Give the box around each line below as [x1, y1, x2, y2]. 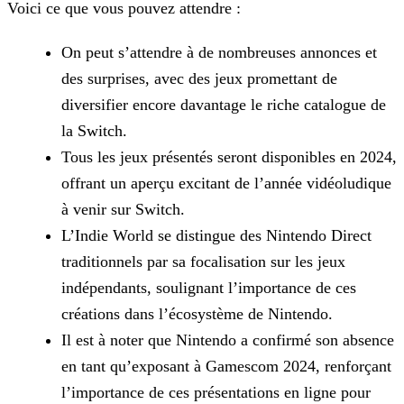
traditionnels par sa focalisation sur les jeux [61, 252, 345, 271]
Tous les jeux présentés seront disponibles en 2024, [61, 148, 397, 167]
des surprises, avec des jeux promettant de [61, 69, 337, 88]
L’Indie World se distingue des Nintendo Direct [61, 226, 372, 245]
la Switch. [61, 122, 127, 141]
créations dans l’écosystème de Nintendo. [61, 305, 333, 324]
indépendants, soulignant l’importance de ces [61, 279, 356, 298]
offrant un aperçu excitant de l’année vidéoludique [61, 174, 391, 193]
